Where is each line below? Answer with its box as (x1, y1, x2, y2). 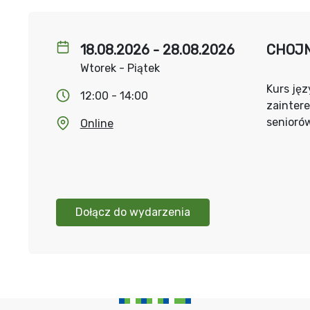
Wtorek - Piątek (80, 62, 160, 75)
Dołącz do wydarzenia (75, 206, 190, 219)
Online (80, 117, 113, 130)
